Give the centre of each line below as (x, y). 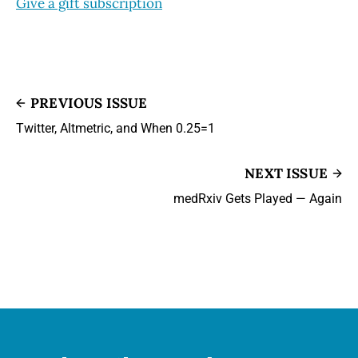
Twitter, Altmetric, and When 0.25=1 (115, 128)
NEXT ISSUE (286, 173)
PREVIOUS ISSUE (89, 103)
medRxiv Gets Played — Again (258, 198)
